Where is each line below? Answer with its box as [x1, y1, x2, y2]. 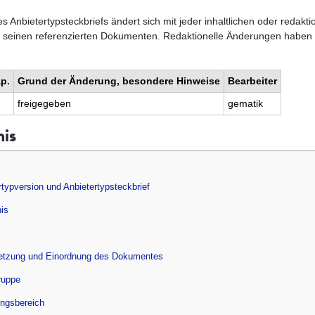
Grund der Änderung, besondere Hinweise [18, 75, 220, 87]
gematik [228, 98, 263, 110]
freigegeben [18, 98, 71, 110]
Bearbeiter [228, 75, 277, 87]
